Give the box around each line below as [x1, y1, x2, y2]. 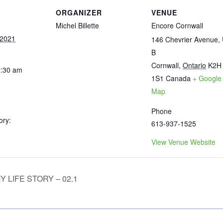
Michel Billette [56, 20, 99, 31]
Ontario [183, 60, 206, 71]
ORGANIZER [56, 7, 102, 18]
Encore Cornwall [151, 20, 203, 31]
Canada [166, 73, 191, 84]
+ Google [193, 73, 222, 84]
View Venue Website [151, 137, 216, 147]
